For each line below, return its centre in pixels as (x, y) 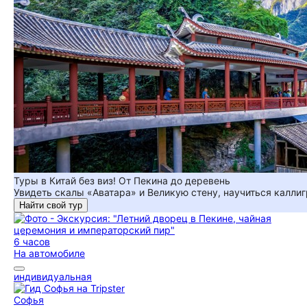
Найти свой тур (51, 205)
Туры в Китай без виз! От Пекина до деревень (122, 181)
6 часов (32, 242)
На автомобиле (49, 253)
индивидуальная (53, 277)
